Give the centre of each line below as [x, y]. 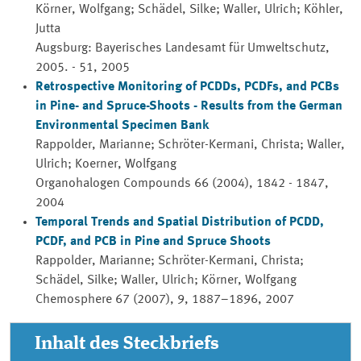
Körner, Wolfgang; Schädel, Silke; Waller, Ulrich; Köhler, [189, 10]
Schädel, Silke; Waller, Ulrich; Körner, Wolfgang [166, 280]
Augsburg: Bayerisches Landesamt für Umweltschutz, [183, 48]
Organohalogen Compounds [113, 184]
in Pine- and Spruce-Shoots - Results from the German [189, 106]
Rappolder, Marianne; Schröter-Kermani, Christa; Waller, [190, 145]
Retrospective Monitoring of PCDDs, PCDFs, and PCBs [187, 87]
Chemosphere [74, 300]
